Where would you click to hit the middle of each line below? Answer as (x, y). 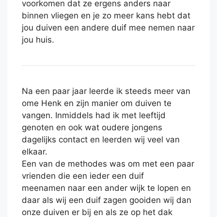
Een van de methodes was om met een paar (108, 164)
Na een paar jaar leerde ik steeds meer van (106, 91)
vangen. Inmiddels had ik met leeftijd (94, 116)
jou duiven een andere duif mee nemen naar (108, 28)
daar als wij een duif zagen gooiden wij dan (107, 200)
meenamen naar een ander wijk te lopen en (106, 188)
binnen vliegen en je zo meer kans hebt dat (106, 16)
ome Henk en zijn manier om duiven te (97, 103)
